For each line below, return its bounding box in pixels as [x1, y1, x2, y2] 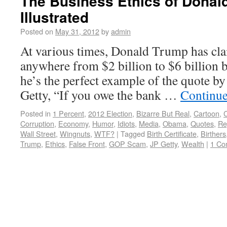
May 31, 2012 [55, 26, 99, 36]
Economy [58, 118, 88, 129]
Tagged [121, 128, 145, 139]
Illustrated [20, 7, 89, 27]
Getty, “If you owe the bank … [20, 86, 180, 103]
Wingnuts [60, 128, 90, 139]
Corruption [20, 118, 54, 129]
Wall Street [20, 128, 56, 139]
